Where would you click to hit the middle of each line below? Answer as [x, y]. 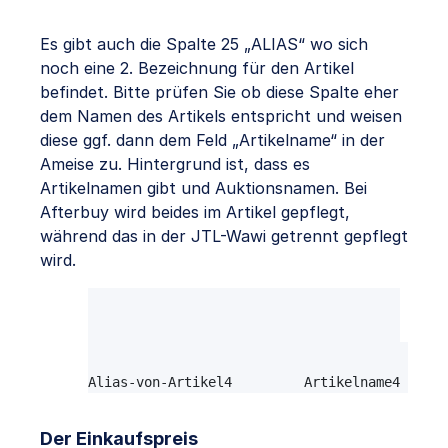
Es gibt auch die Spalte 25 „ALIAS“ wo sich [204, 44]
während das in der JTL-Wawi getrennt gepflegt [224, 236]
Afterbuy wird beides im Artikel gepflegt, [195, 212]
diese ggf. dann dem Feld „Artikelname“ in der [212, 140]
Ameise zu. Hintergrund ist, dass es [175, 164]
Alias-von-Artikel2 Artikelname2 [244, 340]
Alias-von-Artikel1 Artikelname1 [244, 319]
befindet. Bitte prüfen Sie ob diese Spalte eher [219, 92]
